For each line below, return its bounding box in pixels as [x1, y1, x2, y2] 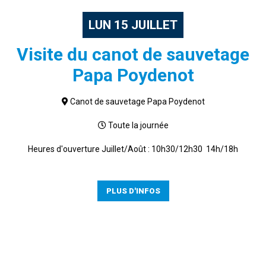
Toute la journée [107, 121, 169, 130]
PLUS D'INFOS [106, 186, 160, 195]
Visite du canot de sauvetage [17, 44, 249, 65]
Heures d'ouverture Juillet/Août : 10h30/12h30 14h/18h [28, 144, 238, 154]
